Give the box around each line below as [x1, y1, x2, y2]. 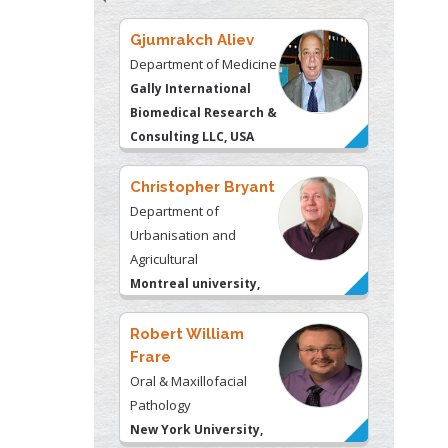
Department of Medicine [130, 54, 277, 73]
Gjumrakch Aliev [130, 30, 254, 49]
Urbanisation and [130, 225, 236, 244]
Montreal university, [130, 274, 260, 292]
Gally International [130, 79, 251, 97]
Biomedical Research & [130, 103, 277, 121]
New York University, [130, 420, 263, 438]
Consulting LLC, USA [130, 127, 254, 145]
